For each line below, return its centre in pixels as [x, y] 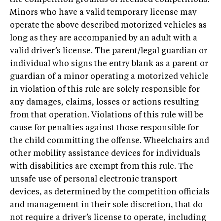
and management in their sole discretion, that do [106, 205]
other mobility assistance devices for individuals [105, 154]
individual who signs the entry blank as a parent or [109, 64]
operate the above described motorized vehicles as [108, 26]
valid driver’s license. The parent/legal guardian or [109, 52]
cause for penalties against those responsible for [104, 129]
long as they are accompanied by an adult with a [104, 39]
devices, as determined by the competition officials [110, 193]
